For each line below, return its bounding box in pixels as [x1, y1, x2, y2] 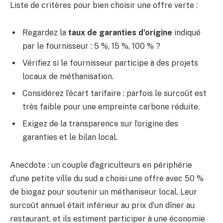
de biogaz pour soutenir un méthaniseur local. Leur [10, 187, 197, 197]
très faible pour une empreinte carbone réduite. [22, 102, 200, 112]
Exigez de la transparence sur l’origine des [22, 119, 178, 129]
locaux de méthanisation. [22, 72, 113, 82]
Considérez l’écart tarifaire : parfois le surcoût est [22, 89, 207, 99]
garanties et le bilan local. [22, 132, 117, 142]
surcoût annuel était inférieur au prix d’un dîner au [10, 200, 195, 210]
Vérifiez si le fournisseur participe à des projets [22, 58, 198, 68]
